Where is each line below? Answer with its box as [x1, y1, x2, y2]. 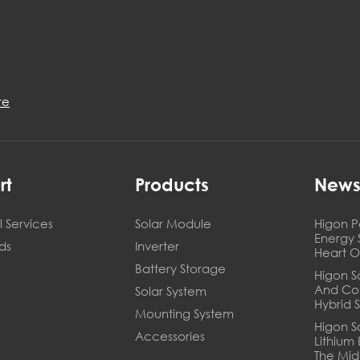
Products [135, 174, 210, 196]
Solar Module [135, 215, 212, 232]
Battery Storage [135, 260, 227, 277]
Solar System [135, 283, 207, 300]
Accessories [135, 328, 206, 345]
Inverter [135, 238, 180, 255]
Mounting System [135, 305, 235, 322]
